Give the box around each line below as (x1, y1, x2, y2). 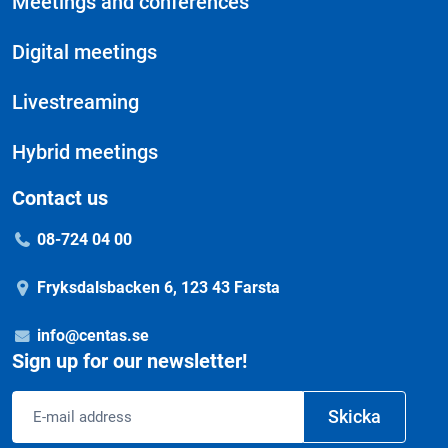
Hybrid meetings (12, 140, 158, 165)
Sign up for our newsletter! (12, 349, 247, 374)
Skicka (327, 406, 381, 428)
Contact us (12, 186, 108, 211)
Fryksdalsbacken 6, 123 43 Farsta (37, 278, 280, 298)
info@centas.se (37, 326, 149, 346)
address (11, 418, 69, 438)
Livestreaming (12, 90, 139, 115)
